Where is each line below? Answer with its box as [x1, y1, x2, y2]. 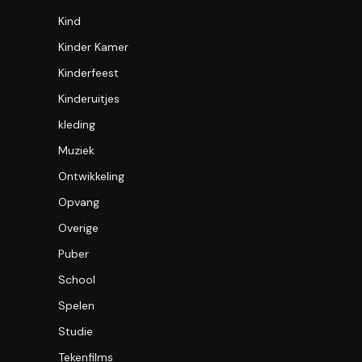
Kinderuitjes [58, 90, 120, 106]
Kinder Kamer [58, 39, 128, 54]
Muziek [58, 142, 95, 158]
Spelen [58, 297, 95, 313]
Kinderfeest [58, 65, 119, 80]
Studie [58, 323, 93, 339]
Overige [58, 220, 99, 235]
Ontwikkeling [58, 168, 124, 183]
